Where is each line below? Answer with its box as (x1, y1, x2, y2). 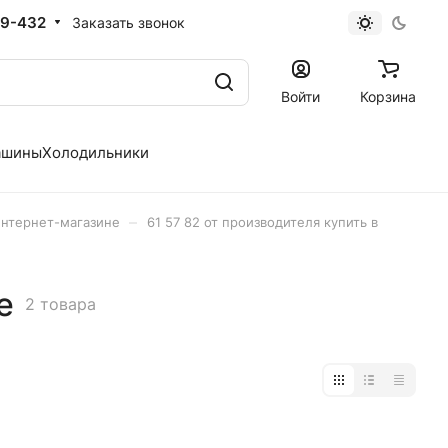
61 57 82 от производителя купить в (147, 214, 378, 230)
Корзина (360, 87, 416, 105)
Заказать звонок (72, 13, 185, 31)
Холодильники (42, 142, 149, 162)
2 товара (25, 293, 96, 314)
